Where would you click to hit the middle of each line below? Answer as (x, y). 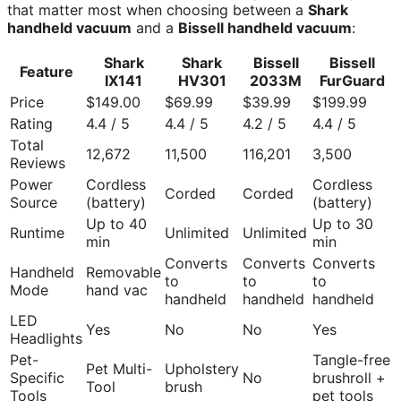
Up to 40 (116, 223)
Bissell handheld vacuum (265, 27)
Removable (124, 272)
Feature (46, 71)
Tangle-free (351, 359)
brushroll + (349, 377)
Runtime (37, 232)
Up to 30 (343, 223)
